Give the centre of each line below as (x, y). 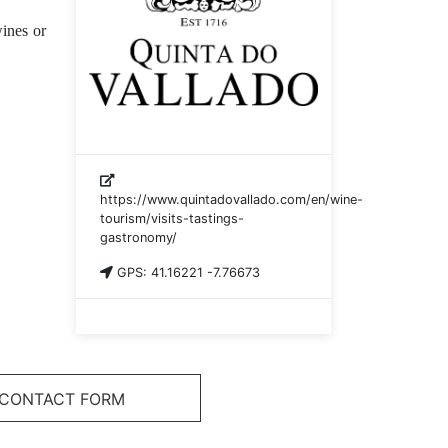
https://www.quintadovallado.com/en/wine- (231, 200)
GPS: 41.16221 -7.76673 (188, 273)
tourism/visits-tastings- (172, 219)
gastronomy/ (138, 238)
